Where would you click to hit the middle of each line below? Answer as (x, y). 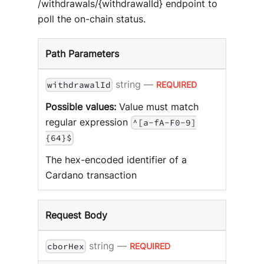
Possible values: (81, 107)
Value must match (157, 107)
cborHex (66, 247)
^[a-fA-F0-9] (165, 123)
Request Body (76, 215)
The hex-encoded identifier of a (116, 160)
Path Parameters (82, 54)
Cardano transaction (91, 175)
